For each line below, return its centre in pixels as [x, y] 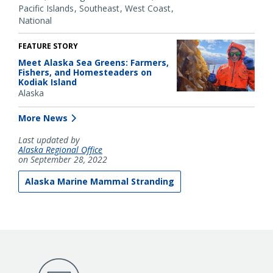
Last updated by [49, 140]
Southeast [99, 9]
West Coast [148, 9]
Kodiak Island [48, 82]
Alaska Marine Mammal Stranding [100, 182]
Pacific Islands [46, 9]
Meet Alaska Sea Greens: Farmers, [94, 63]
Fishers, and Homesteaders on [85, 73]
